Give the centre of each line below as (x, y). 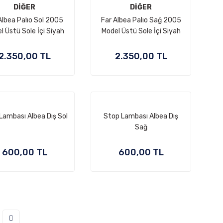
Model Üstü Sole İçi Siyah (141, 31)
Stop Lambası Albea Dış (141, 116)
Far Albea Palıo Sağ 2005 (141, 20)
